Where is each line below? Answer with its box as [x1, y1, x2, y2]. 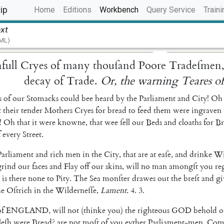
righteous [137, 205, 169, 215]
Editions [63, 4, 91, 14]
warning [137, 73, 178, 88]
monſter [102, 173, 130, 183]
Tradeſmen [169, 58, 222, 72]
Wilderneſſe [55, 185, 96, 195]
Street [22, 129, 41, 139]
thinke [83, 205, 105, 215]
